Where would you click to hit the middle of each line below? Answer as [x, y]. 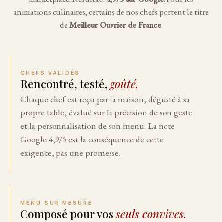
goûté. [124, 83]
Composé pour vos [68, 213]
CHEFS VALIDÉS [51, 73]
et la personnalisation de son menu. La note [98, 125]
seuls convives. [151, 213]
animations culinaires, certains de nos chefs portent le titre [111, 12]
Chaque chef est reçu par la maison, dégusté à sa [105, 99]
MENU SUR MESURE [57, 202]
